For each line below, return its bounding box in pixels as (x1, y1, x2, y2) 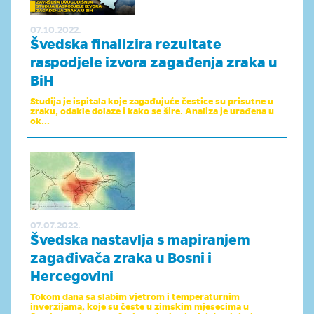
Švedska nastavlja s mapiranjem (30, 231, 250, 250)
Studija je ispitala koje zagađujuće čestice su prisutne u (30, 95, 273, 108)
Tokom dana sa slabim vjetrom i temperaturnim (30, 291, 240, 303)
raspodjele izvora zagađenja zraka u (30, 53, 278, 72)
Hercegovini (30, 267, 114, 286)
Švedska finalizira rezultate (30, 35, 221, 54)
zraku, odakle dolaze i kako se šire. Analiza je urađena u (30, 105, 274, 118)
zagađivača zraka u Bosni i (30, 249, 212, 268)
